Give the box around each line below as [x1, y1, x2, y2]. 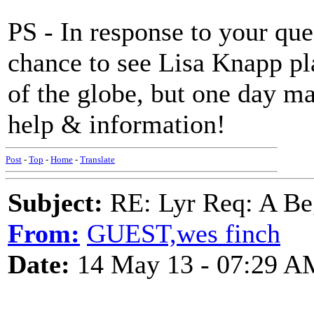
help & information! [8, 109, 226, 139]
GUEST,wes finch [87, 219, 280, 248]
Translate [80, 154, 115, 165]
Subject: [8, 188, 103, 217]
